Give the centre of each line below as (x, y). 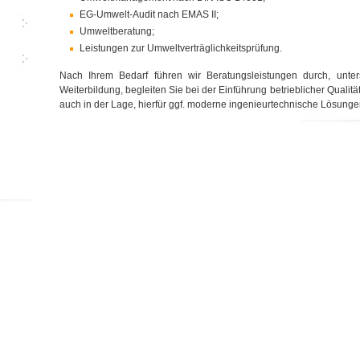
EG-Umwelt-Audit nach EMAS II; (149, 14)
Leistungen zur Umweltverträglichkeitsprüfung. (181, 48)
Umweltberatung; (117, 31)
